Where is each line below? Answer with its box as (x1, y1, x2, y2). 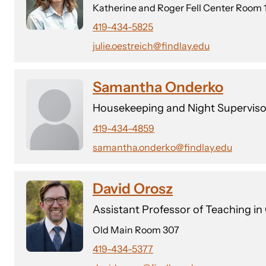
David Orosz (93, 180, 173, 197)
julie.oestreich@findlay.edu (93, 40, 210, 52)
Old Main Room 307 (93, 224, 179, 236)
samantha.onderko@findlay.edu (93, 141, 232, 153)
